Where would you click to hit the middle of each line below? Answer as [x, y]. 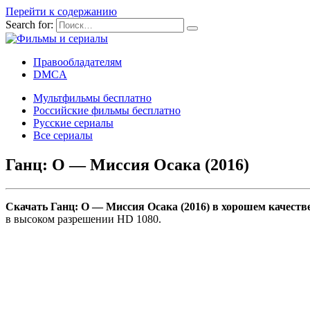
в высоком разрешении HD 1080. [83, 219]
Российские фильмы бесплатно [107, 110]
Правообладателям [77, 62]
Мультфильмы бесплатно [92, 98]
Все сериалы [63, 135]
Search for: [29, 25]
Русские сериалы [73, 123]
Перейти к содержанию [61, 11]
